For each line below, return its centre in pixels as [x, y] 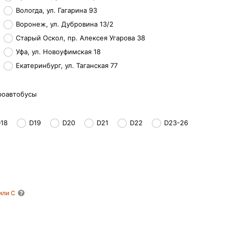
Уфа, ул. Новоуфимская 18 [58, 52]
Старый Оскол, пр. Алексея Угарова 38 [81, 38]
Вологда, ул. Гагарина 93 [56, 10]
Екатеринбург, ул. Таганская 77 [67, 65]
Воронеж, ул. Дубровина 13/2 [65, 24]
